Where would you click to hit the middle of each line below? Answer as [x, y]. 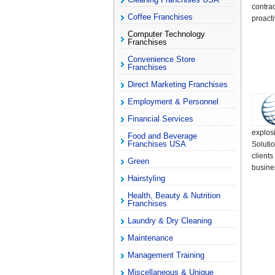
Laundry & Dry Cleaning [170, 221]
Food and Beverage [163, 136]
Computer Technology [167, 34]
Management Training [166, 255]
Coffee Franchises [161, 17]
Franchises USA [157, 144]
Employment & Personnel [173, 102]
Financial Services [161, 119]
